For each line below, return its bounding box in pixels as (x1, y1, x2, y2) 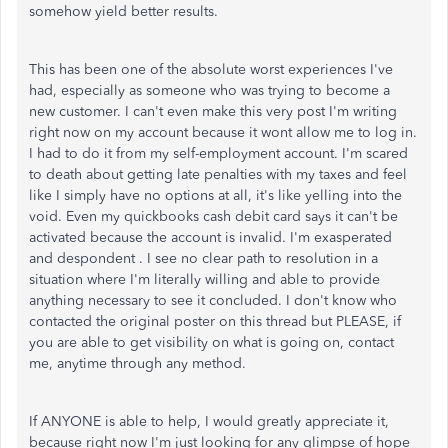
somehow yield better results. (29, 2, 218, 20)
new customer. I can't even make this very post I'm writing (29, 102, 397, 120)
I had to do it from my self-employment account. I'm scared (29, 144, 408, 162)
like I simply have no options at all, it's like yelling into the (29, 186, 402, 204)
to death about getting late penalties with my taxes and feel (29, 165, 407, 183)
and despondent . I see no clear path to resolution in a (29, 249, 378, 267)
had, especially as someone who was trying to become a (29, 81, 390, 99)
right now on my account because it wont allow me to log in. (29, 123, 417, 141)
